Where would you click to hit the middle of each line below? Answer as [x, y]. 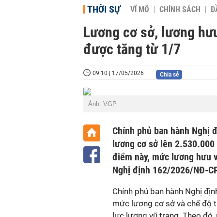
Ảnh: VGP [102, 104]
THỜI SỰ [104, 9]
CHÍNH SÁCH [180, 10]
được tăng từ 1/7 [132, 49]
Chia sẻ [169, 75]
